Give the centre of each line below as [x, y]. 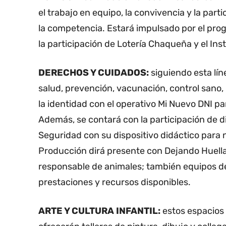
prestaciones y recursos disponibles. [115, 182]
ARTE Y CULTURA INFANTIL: [99, 211]
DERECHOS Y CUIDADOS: [94, 73]
